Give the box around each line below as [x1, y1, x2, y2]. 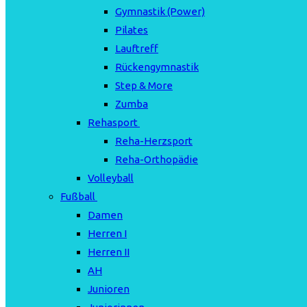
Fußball [60, 191, 95, 202]
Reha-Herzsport [115, 135, 193, 147]
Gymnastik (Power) [115, 5, 205, 17]
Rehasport [88, 116, 138, 128]
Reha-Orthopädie [115, 153, 198, 165]
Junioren [88, 283, 130, 295]
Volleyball [88, 172, 134, 184]
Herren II [88, 246, 130, 258]
